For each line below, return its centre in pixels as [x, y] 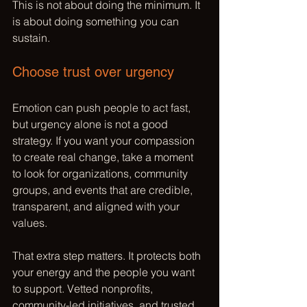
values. [30, 223]
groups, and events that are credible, [104, 190]
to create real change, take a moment [104, 157]
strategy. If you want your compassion [105, 140]
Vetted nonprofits [109, 288]
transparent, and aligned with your [97, 206]
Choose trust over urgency [93, 72]
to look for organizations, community [101, 173]
